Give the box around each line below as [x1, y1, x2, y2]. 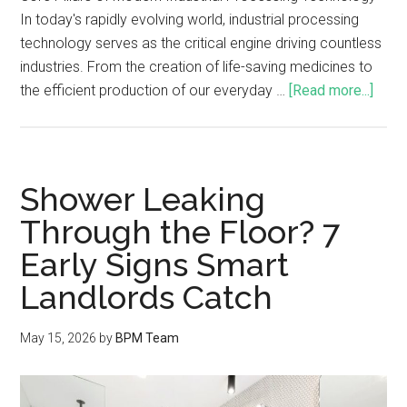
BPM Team [115, 331, 180, 346]
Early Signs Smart [20, 245, 290, 284]
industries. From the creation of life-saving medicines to [20, 58, 373, 76]
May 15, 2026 [20, 331, 97, 346]
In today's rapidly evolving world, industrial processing [20, 11, 360, 29]
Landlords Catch [20, 278, 273, 317]
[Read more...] [289, 82, 374, 100]
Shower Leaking [20, 180, 266, 219]
